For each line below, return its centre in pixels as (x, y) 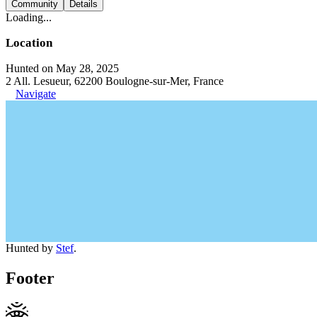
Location (29, 43)
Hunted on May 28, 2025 (62, 68)
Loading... (29, 17)
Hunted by (31, 248)
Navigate (36, 94)
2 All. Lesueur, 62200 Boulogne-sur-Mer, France (115, 81)
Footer (30, 278)
